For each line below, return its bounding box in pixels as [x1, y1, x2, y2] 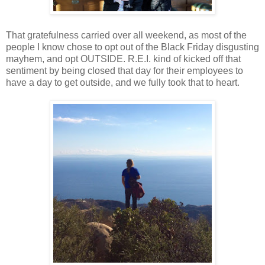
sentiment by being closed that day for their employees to [6, 66, 243, 76]
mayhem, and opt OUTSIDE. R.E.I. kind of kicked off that [6, 54, 241, 64]
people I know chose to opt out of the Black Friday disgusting [6, 42, 259, 53]
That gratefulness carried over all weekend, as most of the [6, 30, 247, 41]
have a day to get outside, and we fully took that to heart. [6, 77, 240, 88]
